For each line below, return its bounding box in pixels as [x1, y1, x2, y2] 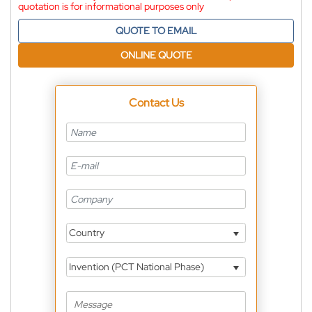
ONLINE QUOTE [120, 48, 192, 61]
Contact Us [128, 95, 184, 110]
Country [67, 226, 104, 240]
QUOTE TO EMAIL [116, 24, 196, 37]
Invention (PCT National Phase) [67, 260, 204, 274]
